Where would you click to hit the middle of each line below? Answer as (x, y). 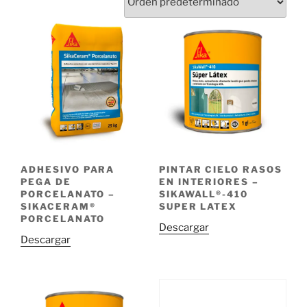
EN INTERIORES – (209, 182)
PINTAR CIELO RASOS (220, 170)
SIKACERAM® (58, 207)
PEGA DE (46, 182)
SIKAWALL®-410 (204, 194)
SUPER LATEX (198, 207)
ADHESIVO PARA (68, 170)
